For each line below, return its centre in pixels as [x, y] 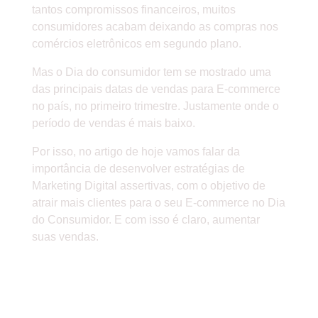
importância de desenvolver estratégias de [138, 169]
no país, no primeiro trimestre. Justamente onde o [155, 106]
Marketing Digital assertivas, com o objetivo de [148, 186]
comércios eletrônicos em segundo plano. [136, 44]
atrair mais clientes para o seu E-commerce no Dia [158, 203]
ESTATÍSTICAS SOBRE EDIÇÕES [154, 287]
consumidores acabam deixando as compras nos [155, 27]
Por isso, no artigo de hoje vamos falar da [136, 152]
